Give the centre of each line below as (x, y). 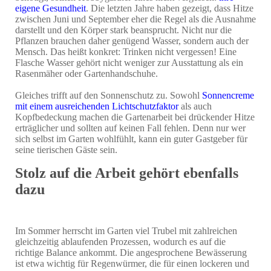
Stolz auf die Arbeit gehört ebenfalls (127, 173)
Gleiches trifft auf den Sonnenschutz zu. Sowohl (109, 95)
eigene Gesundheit (51, 8)
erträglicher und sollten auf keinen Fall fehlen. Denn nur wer (130, 128)
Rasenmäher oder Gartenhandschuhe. (87, 73)
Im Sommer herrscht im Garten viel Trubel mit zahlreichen (126, 230)
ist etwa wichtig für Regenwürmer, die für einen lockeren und (132, 263)
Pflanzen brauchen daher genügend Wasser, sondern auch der (132, 41)
